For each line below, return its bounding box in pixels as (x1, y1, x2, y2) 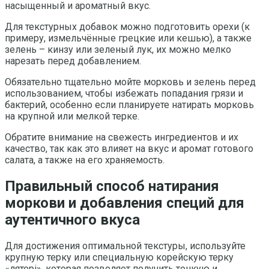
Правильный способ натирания (5, 177, 219, 195)
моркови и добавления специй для (5, 194, 244, 211)
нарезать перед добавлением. (5, 55, 141, 67)
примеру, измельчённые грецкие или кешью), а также (5, 32, 252, 44)
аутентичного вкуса (5, 211, 140, 228)
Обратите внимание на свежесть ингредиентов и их (5, 131, 238, 143)
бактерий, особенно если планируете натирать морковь (5, 98, 254, 110)
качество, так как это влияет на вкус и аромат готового (5, 142, 253, 154)
